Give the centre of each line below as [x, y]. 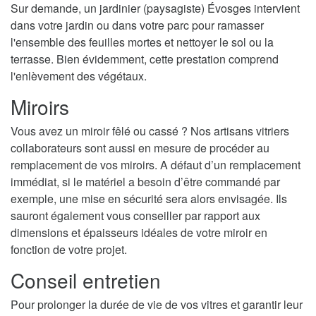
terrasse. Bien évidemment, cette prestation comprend [145, 59]
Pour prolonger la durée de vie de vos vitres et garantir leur [157, 304]
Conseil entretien [86, 280]
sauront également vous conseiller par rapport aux [135, 215]
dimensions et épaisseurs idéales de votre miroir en [139, 232]
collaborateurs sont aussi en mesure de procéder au [140, 147]
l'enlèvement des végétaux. [79, 75]
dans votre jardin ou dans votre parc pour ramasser [137, 25]
